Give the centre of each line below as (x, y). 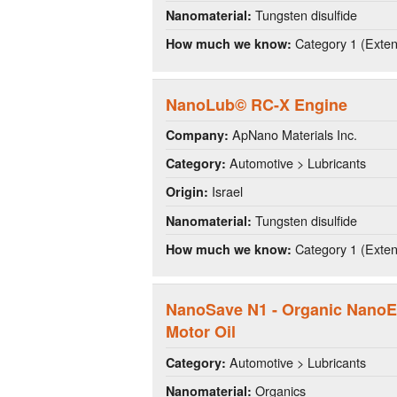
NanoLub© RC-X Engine (257, 105)
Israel (226, 191)
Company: (197, 135)
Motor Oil (201, 332)
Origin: (187, 192)
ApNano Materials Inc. (293, 135)
